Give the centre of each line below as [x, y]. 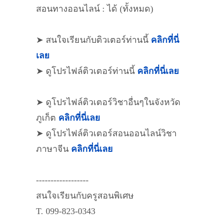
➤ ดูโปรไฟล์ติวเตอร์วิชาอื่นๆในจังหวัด [108, 102]
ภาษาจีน [54, 149]
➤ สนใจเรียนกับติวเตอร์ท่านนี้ [93, 40]
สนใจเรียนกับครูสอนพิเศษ [85, 196]
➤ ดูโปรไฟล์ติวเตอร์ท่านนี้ [87, 71]
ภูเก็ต [47, 118]
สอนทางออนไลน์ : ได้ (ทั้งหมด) [95, 9]
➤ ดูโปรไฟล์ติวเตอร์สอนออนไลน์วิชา [106, 133]
